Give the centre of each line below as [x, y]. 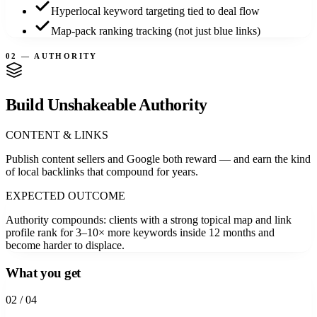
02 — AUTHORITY [52, 56]
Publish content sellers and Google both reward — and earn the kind [158, 158]
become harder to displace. [65, 245]
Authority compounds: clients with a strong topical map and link [149, 219]
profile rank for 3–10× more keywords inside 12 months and [140, 232]
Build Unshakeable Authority [106, 104]
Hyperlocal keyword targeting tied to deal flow [155, 11]
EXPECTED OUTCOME [65, 195]
